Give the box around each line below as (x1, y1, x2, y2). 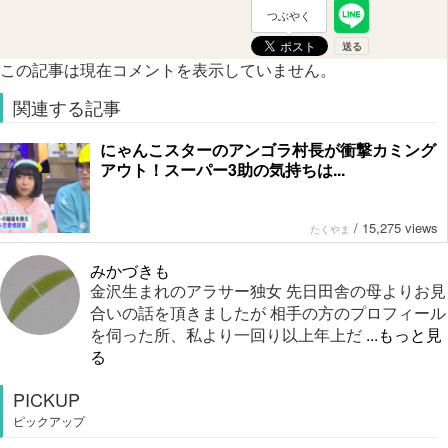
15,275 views (362, 218, 438, 238)
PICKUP (13, 386, 80, 413)
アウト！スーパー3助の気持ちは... (100, 158, 345, 182)
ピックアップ (13, 412, 85, 430)
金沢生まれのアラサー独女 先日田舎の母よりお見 (90, 279, 446, 303)
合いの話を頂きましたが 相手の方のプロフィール (90, 301, 446, 325)
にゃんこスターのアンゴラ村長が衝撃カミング (100, 138, 436, 162)
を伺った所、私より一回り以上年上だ (90, 323, 362, 347)
